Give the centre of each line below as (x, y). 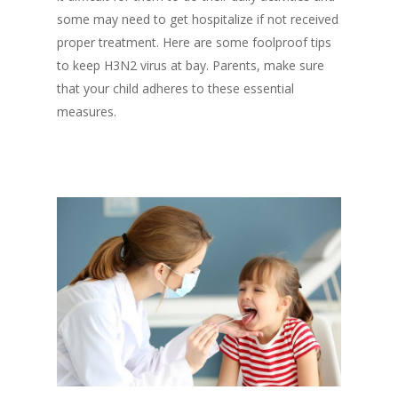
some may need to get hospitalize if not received (198, 19)
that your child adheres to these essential (175, 88)
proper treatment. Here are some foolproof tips (194, 42)
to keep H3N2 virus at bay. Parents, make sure (191, 65)
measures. (87, 111)
